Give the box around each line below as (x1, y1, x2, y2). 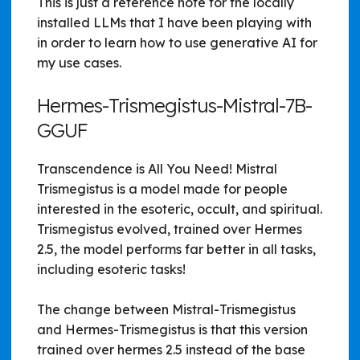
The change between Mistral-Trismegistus (37, 301, 296, 317)
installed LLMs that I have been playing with (37, 14, 312, 31)
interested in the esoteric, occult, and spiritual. (37, 200, 322, 217)
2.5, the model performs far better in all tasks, (37, 240, 316, 257)
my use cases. (37, 54, 121, 71)
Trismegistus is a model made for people (37, 180, 288, 197)
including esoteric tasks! (37, 260, 186, 277)
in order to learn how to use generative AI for (37, 34, 317, 51)
